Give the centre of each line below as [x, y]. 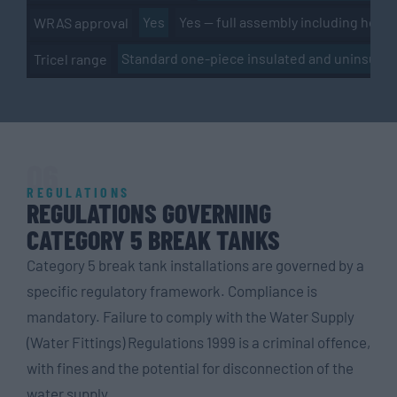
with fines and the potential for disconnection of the [190, 367]
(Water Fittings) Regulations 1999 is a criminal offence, [198, 342]
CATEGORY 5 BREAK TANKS [153, 239]
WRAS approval [81, 22]
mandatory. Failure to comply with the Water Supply [191, 316]
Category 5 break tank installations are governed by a [195, 265]
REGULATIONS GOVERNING [149, 212]
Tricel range [70, 58]
